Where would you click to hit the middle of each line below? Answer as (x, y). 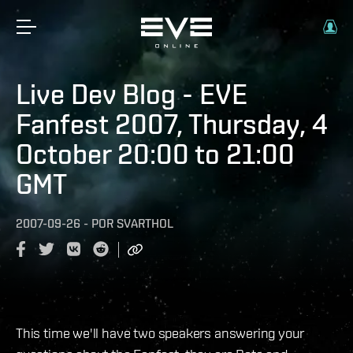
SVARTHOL (145, 223)
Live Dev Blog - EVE (132, 94)
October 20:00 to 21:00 (155, 154)
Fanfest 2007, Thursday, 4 (172, 124)
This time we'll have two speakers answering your (160, 333)
